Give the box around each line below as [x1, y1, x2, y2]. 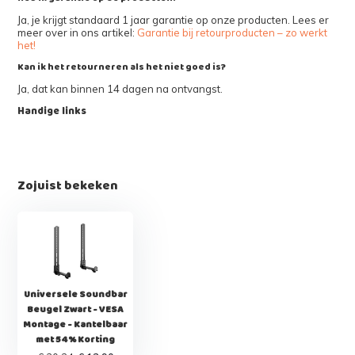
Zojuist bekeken [17, 175, 119, 196]
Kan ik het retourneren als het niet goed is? [17, 59, 227, 74]
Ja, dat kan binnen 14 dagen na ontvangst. [17, 82, 223, 95]
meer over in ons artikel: [17, 25, 138, 39]
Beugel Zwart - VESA [27, 301, 124, 317]
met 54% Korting [36, 331, 116, 347]
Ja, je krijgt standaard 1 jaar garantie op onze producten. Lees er [17, 13, 330, 26]
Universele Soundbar [23, 286, 128, 302]
